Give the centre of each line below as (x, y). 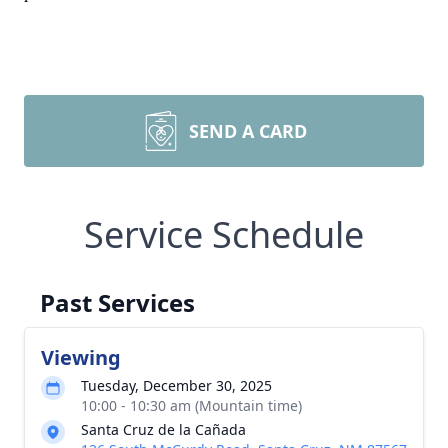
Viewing (81, 357)
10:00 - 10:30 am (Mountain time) (191, 405)
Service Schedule (224, 234)
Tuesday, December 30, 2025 (176, 385)
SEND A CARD (248, 131)
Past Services (117, 302)
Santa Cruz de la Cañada (163, 429)
